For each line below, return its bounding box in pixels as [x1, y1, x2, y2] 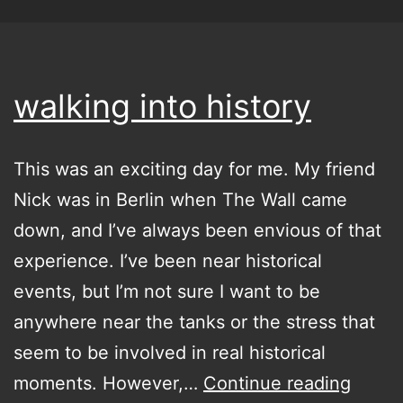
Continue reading [203, 372, 351, 394]
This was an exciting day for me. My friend [13, 157, 375, 180]
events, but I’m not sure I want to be [13, 280, 320, 302]
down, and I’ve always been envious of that [13, 219, 381, 241]
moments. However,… [13, 372, 203, 394]
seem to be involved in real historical [13, 341, 326, 363]
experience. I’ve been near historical [13, 249, 322, 272]
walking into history [13, 85, 311, 126]
